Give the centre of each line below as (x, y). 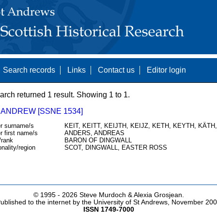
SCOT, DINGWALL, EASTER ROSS (116, 148)
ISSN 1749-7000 (108, 210)
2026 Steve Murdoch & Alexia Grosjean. (123, 195)
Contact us (116, 70)
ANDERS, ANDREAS (94, 133)
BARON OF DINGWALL (98, 140)
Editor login (166, 70)
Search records (29, 70)
